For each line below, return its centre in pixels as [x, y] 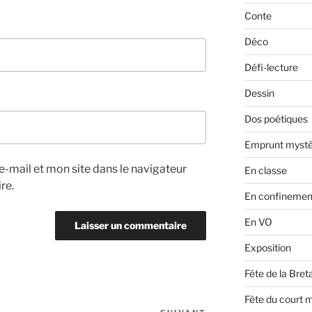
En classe [265, 171]
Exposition [267, 248]
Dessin [259, 93]
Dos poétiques [276, 119]
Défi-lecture [271, 68]
